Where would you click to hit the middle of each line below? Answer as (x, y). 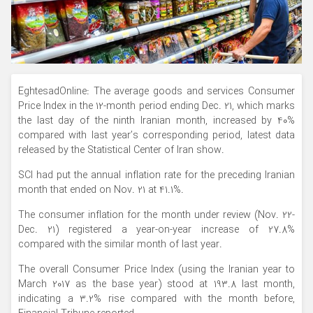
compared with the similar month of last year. (120, 245)
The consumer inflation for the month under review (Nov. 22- (156, 215)
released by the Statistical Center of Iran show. (121, 150)
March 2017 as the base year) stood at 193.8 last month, (156, 284)
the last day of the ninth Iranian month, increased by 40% (156, 121)
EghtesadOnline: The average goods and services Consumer (156, 92)
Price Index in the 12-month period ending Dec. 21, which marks (156, 106)
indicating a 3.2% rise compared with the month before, (156, 299)
